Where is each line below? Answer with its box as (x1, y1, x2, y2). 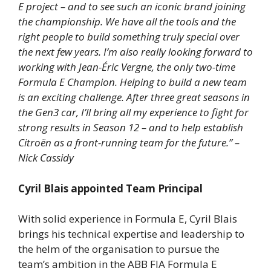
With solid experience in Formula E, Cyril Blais (18, 212, 237, 226)
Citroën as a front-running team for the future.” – (18, 135, 240, 150)
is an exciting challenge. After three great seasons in (18, 90, 250, 105)
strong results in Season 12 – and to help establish (18, 120, 243, 135)
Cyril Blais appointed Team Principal (18, 181, 203, 195)
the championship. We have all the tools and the (18, 15, 236, 29)
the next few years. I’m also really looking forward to (18, 45, 253, 59)
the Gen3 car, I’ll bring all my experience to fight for (18, 105, 249, 120)
